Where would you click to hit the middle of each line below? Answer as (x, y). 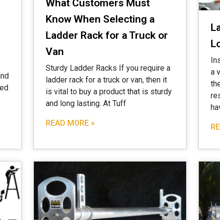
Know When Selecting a (100, 19)
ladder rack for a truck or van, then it (106, 80)
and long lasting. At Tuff (86, 103)
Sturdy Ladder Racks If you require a (108, 68)
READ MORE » (70, 123)
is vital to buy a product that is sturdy (109, 91)
